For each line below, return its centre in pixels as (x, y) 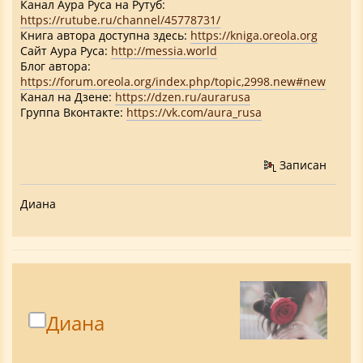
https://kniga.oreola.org (254, 36)
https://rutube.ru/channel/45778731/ (120, 20)
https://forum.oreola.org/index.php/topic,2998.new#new (173, 82)
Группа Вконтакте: (73, 113)
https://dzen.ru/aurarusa (183, 97)
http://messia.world (164, 51)
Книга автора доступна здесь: (105, 36)
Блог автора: (56, 66)
